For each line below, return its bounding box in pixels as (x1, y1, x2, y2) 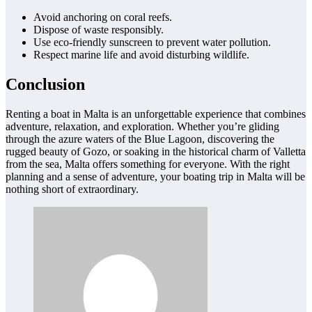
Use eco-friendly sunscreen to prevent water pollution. (33, 36, 271, 48)
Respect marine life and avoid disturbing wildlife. (33, 48, 249, 61)
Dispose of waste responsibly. (33, 23, 164, 36)
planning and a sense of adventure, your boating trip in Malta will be (6, 170, 305, 182)
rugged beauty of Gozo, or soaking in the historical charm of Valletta (6, 145, 306, 157)
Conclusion (6, 75, 85, 93)
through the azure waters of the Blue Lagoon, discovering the (6, 132, 274, 145)
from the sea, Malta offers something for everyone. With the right (6, 157, 290, 170)
